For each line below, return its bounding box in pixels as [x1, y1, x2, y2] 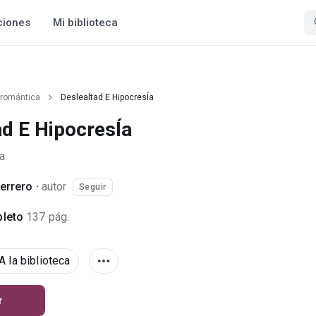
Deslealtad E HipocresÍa [61, 92, 154, 102]
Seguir [78, 182, 107, 192]
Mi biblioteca [53, 16, 118, 29]
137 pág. [26, 210, 70, 224]
